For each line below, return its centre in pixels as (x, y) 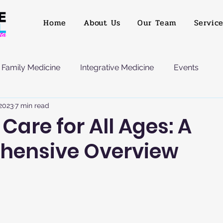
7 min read (32, 106)
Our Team (157, 23)
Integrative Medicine (117, 67)
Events (186, 67)
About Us (102, 23)
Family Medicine (31, 67)
